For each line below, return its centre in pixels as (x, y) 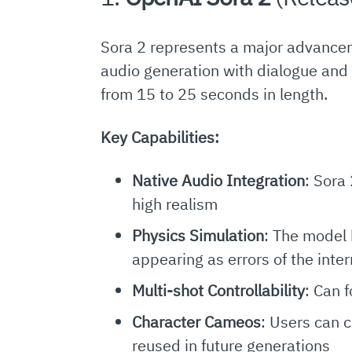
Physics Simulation (198, 236)
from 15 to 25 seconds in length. (214, 94)
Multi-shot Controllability (218, 291)
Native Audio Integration (218, 181)
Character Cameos (196, 322)
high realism (174, 204)
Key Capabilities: (159, 137)
